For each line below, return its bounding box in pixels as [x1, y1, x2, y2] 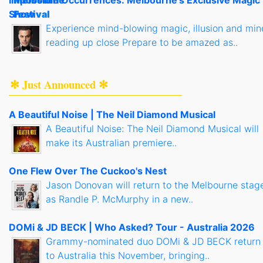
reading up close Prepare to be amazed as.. [46, 36, 238, 48]
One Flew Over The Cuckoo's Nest [9, 164, 167, 177]
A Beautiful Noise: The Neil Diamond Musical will [46, 122, 259, 134]
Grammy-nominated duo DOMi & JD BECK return [46, 235, 261, 247]
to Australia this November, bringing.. [46, 249, 210, 261]
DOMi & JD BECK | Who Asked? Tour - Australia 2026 [9, 221, 255, 233]
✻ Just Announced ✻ [10, 76, 108, 92]
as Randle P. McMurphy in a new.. [46, 193, 193, 205]
